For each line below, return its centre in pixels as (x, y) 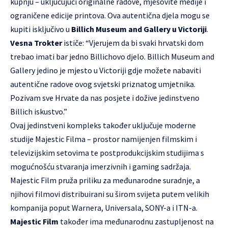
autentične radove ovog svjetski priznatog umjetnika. (103, 84)
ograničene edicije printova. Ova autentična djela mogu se (110, 16)
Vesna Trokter (36, 43)
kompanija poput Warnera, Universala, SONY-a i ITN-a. (104, 208)
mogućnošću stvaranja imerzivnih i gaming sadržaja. (101, 167)
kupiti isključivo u (41, 29)
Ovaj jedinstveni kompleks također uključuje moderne (103, 125)
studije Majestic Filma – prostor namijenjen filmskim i (104, 139)
